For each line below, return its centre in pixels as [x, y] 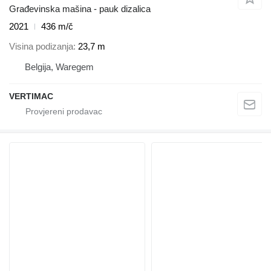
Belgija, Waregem [59, 67]
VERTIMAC [31, 96]
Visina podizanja [41, 46]
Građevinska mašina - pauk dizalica [80, 9]
